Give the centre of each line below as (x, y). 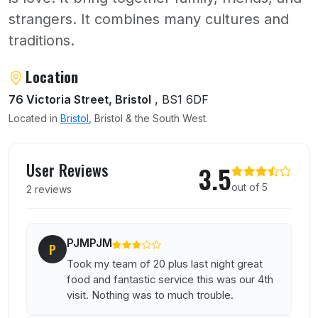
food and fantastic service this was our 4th (170, 279)
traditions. (42, 41)
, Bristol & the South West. (148, 119)
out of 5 (250, 187)
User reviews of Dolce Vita (102, 153)
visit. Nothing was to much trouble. (150, 295)
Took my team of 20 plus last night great (165, 264)
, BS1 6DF (180, 100)
